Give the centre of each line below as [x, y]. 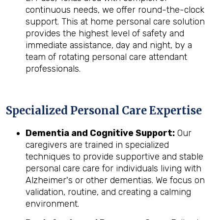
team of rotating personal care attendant [106, 57]
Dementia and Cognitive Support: [100, 133]
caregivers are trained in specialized [97, 145]
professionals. [53, 69]
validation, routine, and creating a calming [108, 192]
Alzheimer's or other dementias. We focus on [115, 180]
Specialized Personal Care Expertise [104, 110]
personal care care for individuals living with [113, 168]
